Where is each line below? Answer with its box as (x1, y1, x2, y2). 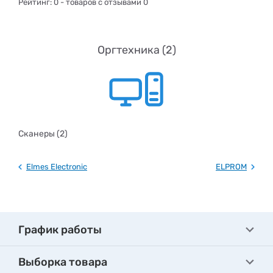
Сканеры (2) (18, 129, 68, 139)
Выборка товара (18, 255, 107, 269)
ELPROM (216, 162, 247, 171)
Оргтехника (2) (97, 43, 176, 57)
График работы (18, 223, 102, 236)
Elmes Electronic (26, 162, 87, 171)
